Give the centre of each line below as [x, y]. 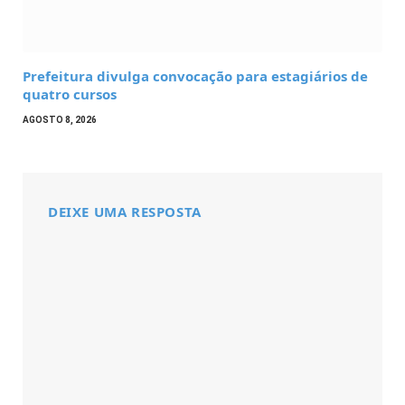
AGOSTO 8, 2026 [60, 120]
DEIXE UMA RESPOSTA [125, 212]
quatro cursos [70, 94]
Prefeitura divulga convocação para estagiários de [195, 76]
